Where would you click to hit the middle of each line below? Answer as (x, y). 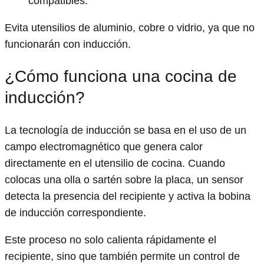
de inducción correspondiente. (75, 213)
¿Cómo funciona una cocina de (121, 76)
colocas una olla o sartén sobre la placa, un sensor (124, 180)
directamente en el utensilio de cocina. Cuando (115, 164)
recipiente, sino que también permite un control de (122, 257)
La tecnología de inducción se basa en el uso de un (126, 131)
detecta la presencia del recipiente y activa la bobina (128, 197)
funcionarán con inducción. (68, 44)
